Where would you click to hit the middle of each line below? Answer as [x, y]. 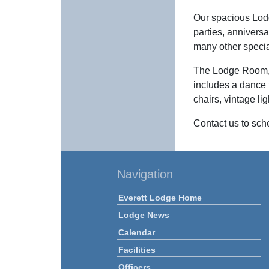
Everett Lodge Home [160, 197]
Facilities [137, 249]
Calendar [137, 232]
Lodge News [144, 215]
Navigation [145, 174]
